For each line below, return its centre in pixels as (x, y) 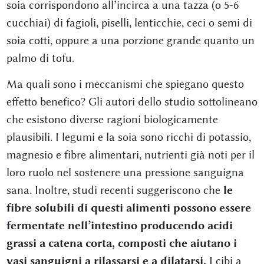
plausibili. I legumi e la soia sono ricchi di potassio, (128, 137)
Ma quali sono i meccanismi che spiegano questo (125, 84)
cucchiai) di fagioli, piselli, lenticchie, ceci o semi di (129, 23)
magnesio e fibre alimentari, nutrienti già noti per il (130, 155)
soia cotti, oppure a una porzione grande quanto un (130, 41)
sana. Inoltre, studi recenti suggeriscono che (115, 190)
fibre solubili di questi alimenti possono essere (128, 208)
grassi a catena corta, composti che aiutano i (121, 243)
